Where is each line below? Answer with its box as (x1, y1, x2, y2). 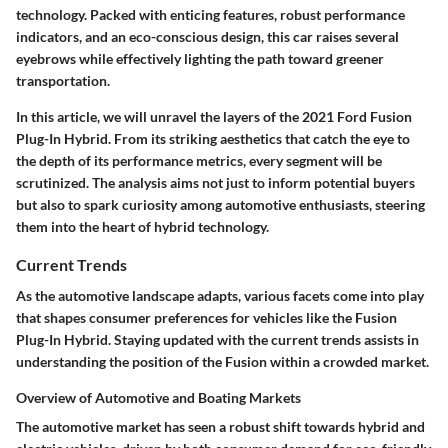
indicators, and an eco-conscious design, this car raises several (16, 27, 399, 45)
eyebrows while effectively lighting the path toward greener (16, 49, 384, 67)
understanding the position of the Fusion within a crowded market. (16, 352, 429, 370)
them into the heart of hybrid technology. (16, 217, 269, 235)
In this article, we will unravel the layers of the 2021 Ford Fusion (16, 107, 412, 125)
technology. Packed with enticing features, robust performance (16, 5, 405, 23)
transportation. (16, 71, 110, 89)
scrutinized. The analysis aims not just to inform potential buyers (16, 173, 415, 191)
